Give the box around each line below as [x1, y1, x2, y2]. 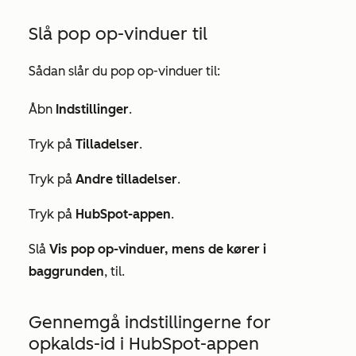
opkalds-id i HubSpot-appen [29, 333, 259, 354]
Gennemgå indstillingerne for [29, 311, 271, 333]
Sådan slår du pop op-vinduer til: [29, 64, 220, 79]
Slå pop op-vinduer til [29, 23, 207, 44]
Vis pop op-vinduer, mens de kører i [49, 242, 266, 257]
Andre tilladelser [75, 172, 177, 187]
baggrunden [29, 264, 104, 279]
